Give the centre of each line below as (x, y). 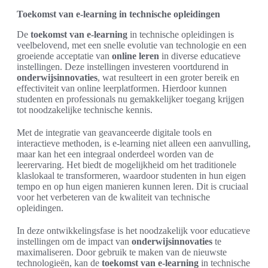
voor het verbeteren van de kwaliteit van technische (113, 197)
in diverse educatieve (200, 56)
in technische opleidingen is (181, 34)
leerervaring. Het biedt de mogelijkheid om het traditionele (127, 165)
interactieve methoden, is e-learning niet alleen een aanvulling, (134, 143)
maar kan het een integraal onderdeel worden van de (115, 154)
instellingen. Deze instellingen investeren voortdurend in (123, 67)
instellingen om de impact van (74, 241)
